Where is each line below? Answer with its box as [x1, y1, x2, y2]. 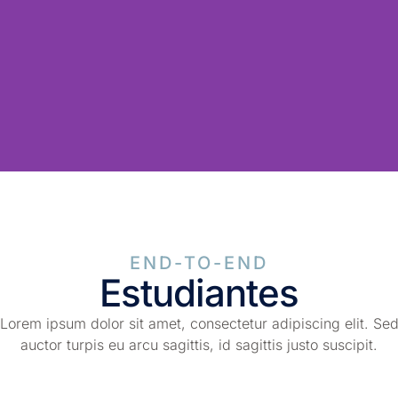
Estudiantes [99, 269, 298, 315]
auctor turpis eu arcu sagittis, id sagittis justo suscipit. [20, 335, 378, 354]
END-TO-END [130, 251, 268, 274]
